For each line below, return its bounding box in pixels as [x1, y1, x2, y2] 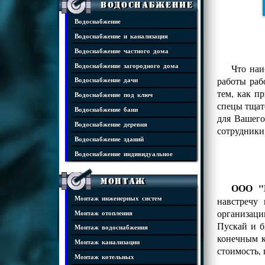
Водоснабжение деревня [75, 121, 147, 128]
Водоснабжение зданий [75, 135, 144, 142]
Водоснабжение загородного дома [75, 62, 179, 69]
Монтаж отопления [75, 209, 132, 216]
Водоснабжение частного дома [75, 47, 169, 54]
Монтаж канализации [75, 238, 140, 245]
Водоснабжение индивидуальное [75, 150, 173, 157]
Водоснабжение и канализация [75, 32, 168, 39]
